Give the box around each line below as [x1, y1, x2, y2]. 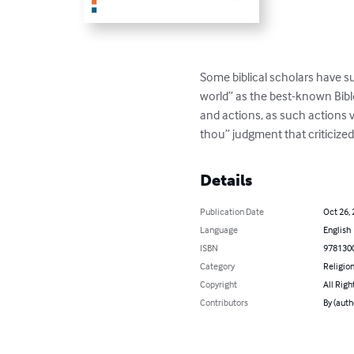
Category [200, 260, 235, 273]
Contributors [200, 296, 249, 309]
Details [200, 171, 253, 190]
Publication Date [200, 205, 265, 218]
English [322, 224, 351, 236]
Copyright [200, 278, 238, 291]
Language [200, 224, 239, 236]
